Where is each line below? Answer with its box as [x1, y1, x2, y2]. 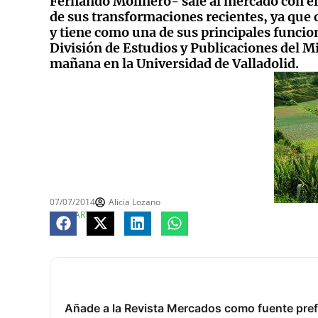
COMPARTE [50, 208, 95, 221]
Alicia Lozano [109, 195, 160, 208]
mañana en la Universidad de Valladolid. [50, 55, 299, 72]
